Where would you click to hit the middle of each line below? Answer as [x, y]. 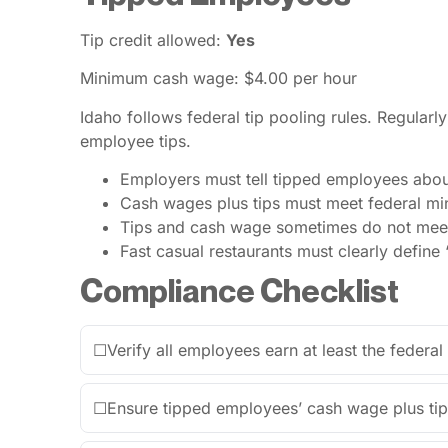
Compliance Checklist [239, 290]
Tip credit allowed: [153, 40]
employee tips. [135, 140]
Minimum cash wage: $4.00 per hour [218, 78]
